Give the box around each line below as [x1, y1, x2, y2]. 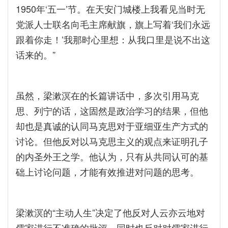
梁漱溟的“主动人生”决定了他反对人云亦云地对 [16, 206, 205, 219]
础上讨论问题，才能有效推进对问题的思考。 [16, 165, 199, 178]
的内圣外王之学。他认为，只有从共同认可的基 [16, 150, 208, 163]
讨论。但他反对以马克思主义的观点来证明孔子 [16, 134, 208, 148]
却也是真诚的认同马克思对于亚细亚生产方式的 [16, 119, 208, 132]
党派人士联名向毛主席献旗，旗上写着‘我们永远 [16, 17, 210, 31]
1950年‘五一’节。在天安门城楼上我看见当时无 [16, 2, 205, 15]
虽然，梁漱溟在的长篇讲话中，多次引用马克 [16, 89, 199, 102]
